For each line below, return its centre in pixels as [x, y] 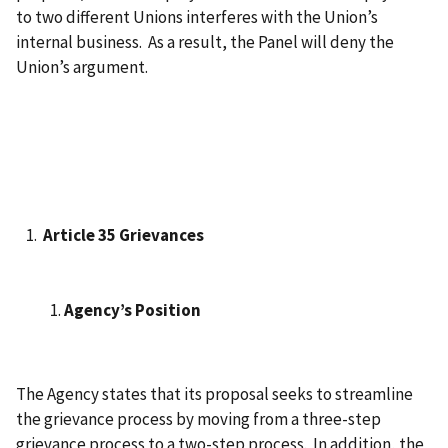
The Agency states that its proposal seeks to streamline [214, 393]
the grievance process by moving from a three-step [198, 418]
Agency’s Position [132, 309]
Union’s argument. [82, 67]
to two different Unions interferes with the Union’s [197, 17]
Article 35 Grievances [122, 234]
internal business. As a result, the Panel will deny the [205, 42]
